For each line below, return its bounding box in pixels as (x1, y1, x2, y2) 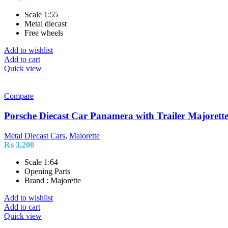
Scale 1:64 (24, 157, 58, 166)
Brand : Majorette (24, 176, 81, 185)
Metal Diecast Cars (4, 131, 65, 140)
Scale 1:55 (24, 10, 58, 19)
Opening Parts (24, 166, 70, 176)
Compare (4, 92, 34, 101)
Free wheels (24, 28, 63, 38)
